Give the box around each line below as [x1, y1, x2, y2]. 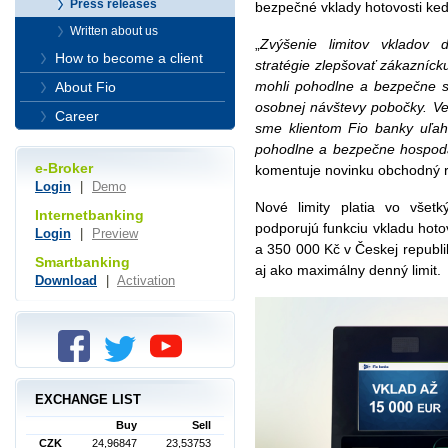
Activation [117, 272, 175, 288]
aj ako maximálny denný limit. [255, 262, 441, 279]
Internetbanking [35, 207, 144, 223]
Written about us [70, 24, 158, 38]
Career [55, 108, 99, 124]
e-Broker [35, 160, 93, 177]
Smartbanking [35, 253, 130, 270]
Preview [92, 226, 138, 241]
